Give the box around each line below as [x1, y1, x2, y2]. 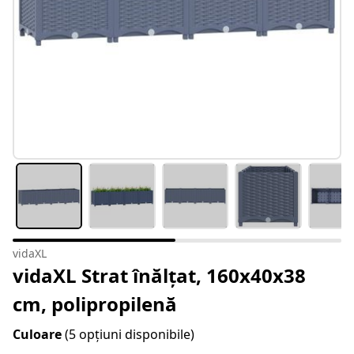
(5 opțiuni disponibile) [65, 326, 194, 344]
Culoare [13, 326, 65, 344]
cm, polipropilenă [13, 291, 177, 318]
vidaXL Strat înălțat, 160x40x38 [13, 262, 306, 289]
